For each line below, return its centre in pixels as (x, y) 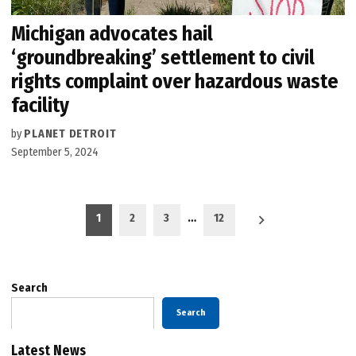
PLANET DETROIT (70, 134)
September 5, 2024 (55, 153)
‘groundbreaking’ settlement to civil (163, 58)
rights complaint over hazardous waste (175, 82)
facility (41, 106)
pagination (56, 239)
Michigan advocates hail (112, 34)
